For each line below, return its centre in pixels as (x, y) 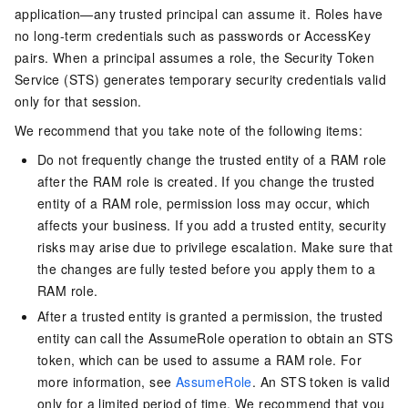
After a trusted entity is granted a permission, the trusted (210, 316)
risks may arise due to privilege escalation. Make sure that (215, 246)
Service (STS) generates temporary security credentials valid (200, 79)
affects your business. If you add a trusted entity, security (212, 224)
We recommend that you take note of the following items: (189, 130)
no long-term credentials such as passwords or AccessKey (193, 35)
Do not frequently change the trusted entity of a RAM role (212, 159)
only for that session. (78, 101)
